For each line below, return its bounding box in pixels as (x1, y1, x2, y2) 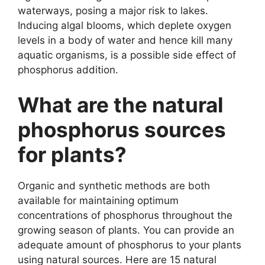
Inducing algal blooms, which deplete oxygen (18, 19, 231, 31)
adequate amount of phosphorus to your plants (18, 239, 241, 251)
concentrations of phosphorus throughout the (18, 209, 232, 222)
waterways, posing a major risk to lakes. (18, 4, 208, 17)
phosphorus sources (18, 117, 226, 143)
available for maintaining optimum (18, 195, 179, 207)
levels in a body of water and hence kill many (18, 34, 232, 46)
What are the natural (18, 92, 224, 118)
